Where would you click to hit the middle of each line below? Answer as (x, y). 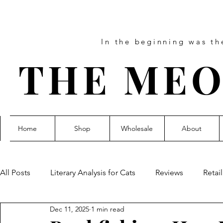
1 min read (108, 209)
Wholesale (137, 128)
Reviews (169, 172)
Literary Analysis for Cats (93, 172)
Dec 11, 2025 (69, 209)
